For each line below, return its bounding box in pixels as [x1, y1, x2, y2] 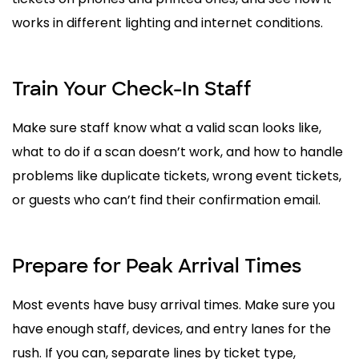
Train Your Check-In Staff [12, 75, 252, 101]
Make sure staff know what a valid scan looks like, [12, 118, 321, 137]
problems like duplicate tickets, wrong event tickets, [12, 166, 341, 185]
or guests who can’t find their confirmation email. [12, 190, 321, 209]
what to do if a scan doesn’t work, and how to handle [12, 142, 343, 161]
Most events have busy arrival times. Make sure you [12, 295, 335, 314]
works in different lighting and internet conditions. [12, 13, 323, 32]
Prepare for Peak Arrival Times [12, 252, 301, 278]
